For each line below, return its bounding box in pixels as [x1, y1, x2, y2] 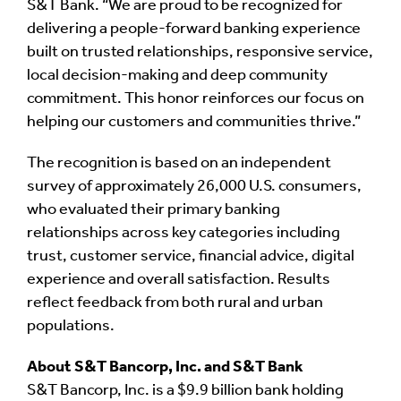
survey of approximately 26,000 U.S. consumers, [27, 178, 362, 195]
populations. [27, 318, 115, 335]
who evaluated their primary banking [27, 201, 280, 218]
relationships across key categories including [27, 225, 340, 242]
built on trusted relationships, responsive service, [27, 44, 373, 61]
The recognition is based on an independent [27, 155, 331, 172]
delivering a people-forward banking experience [27, 21, 361, 38]
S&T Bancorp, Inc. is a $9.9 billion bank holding [27, 382, 344, 399]
